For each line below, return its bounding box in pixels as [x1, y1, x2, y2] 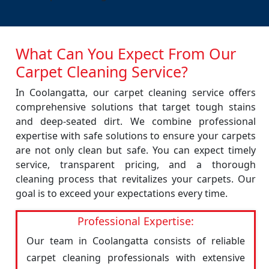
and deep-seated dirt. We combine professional [16, 115, 256, 128]
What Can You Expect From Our [16, 43, 236, 64]
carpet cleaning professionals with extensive [26, 251, 245, 264]
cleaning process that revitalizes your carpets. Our [16, 172, 256, 186]
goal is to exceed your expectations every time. [16, 187, 228, 200]
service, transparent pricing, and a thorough [16, 158, 256, 171]
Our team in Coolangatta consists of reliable [26, 234, 245, 247]
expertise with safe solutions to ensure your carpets [16, 129, 256, 142]
